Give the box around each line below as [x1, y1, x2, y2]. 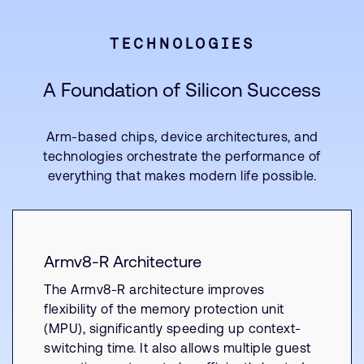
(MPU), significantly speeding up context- [44, 321, 301, 336]
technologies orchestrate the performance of [43, 149, 321, 163]
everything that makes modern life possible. [47, 168, 317, 183]
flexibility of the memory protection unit [44, 301, 284, 316]
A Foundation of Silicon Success [43, 79, 321, 101]
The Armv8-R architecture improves [44, 282, 265, 297]
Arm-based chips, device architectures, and [45, 129, 318, 144]
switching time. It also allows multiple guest [44, 340, 311, 355]
